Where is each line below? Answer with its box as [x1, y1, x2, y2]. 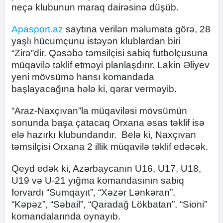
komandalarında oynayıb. [11, 211, 120, 222]
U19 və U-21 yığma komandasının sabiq [11, 175, 184, 186]
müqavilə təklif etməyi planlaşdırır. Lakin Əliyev [11, 60, 210, 70]
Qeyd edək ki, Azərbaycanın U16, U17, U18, [11, 163, 201, 174]
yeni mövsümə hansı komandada [11, 72, 154, 82]
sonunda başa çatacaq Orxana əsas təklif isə [11, 117, 205, 128]
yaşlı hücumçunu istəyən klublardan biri [11, 36, 180, 46]
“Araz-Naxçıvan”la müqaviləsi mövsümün [11, 106, 187, 116]
